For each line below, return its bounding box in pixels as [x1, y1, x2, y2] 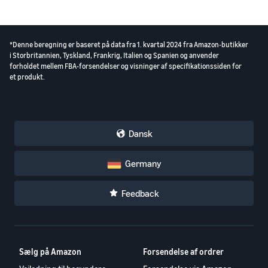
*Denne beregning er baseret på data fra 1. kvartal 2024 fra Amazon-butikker [10, 40, 248, 49]
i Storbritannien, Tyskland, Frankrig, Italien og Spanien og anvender [10, 51, 219, 60]
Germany [125, 157, 161, 169]
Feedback [121, 187, 159, 199]
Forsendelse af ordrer [143, 246, 224, 257]
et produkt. [10, 72, 45, 81]
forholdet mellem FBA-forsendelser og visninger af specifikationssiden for [10, 62, 242, 71]
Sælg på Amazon [19, 246, 81, 257]
